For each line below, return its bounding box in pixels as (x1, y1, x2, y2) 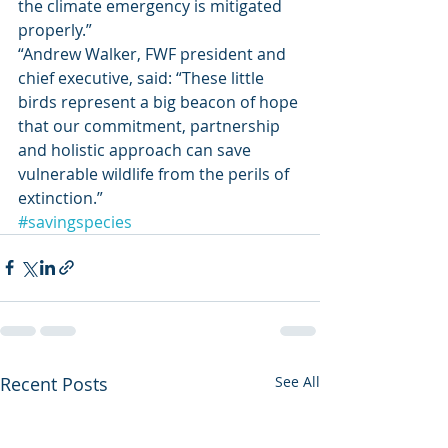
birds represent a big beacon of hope (18, 90, 302, 113)
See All (275, 371, 320, 391)
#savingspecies (18, 210, 132, 233)
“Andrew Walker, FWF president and (18, 42, 290, 65)
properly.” (18, 18, 96, 41)
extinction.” (18, 186, 123, 209)
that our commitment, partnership (18, 114, 284, 137)
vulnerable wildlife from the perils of (18, 162, 293, 185)
